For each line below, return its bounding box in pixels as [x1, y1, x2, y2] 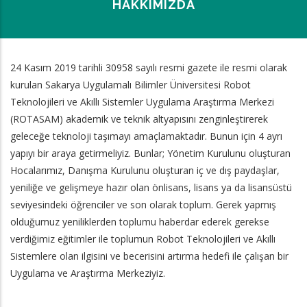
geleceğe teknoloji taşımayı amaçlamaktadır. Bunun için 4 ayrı [10, 130, 282, 143]
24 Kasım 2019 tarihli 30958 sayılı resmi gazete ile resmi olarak [10, 61, 287, 74]
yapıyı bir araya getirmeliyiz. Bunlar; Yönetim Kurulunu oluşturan [10, 147, 291, 160]
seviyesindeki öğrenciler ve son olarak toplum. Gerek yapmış [10, 198, 276, 211]
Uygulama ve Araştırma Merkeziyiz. [10, 267, 165, 280]
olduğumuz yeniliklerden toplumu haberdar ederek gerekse [10, 215, 269, 228]
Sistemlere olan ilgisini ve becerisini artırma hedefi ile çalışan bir [10, 249, 288, 262]
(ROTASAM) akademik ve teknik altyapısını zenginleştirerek [10, 112, 268, 125]
